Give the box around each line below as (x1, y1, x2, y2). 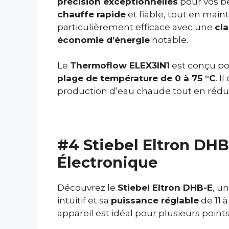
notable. (150, 34, 188, 45)
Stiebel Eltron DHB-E (118, 182, 213, 193)
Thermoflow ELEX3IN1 (70, 60, 170, 71)
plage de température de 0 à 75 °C (57, 73, 216, 84)
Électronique (57, 153, 158, 171)
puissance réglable (111, 195, 199, 205)
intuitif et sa (57, 195, 111, 205)
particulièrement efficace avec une (57, 21, 215, 32)
